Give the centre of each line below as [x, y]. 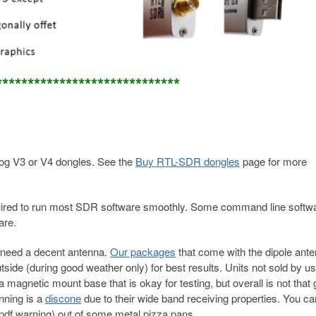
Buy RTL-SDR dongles [188, 162]
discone [63, 298]
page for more [273, 162]
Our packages [143, 252]
